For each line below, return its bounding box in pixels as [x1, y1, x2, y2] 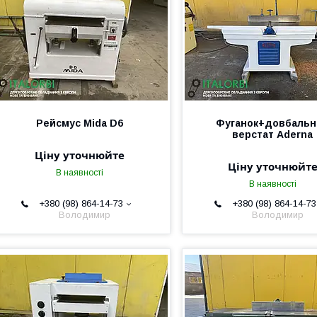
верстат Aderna [232, 129, 313, 140]
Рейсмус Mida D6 [35, 117, 123, 129]
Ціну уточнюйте [34, 148, 125, 162]
